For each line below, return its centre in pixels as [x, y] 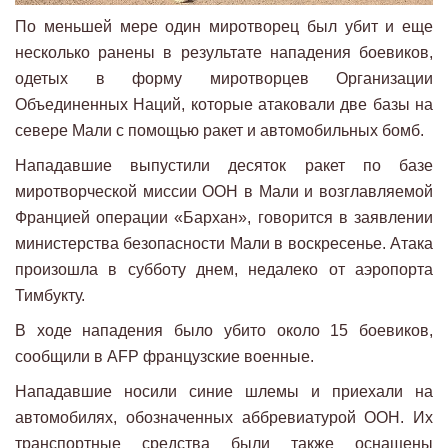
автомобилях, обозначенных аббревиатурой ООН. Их [224, 417]
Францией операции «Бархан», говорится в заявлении [224, 217]
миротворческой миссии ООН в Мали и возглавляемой [224, 191]
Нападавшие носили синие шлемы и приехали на [224, 391]
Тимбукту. [50, 295]
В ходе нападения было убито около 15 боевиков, [224, 330]
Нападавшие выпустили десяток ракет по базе [224, 165]
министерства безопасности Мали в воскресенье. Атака [224, 243]
